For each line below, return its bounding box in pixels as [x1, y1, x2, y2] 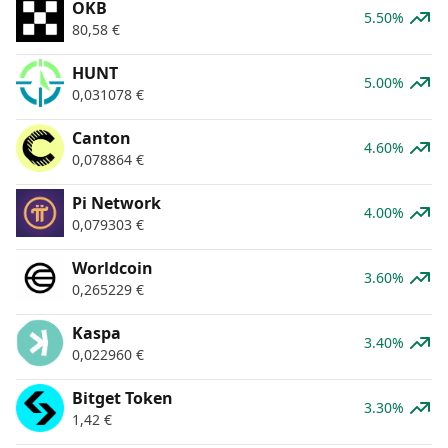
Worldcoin [72, 256, 153, 279]
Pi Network [72, 191, 161, 214]
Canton [72, 126, 131, 149]
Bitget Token [72, 386, 173, 409]
